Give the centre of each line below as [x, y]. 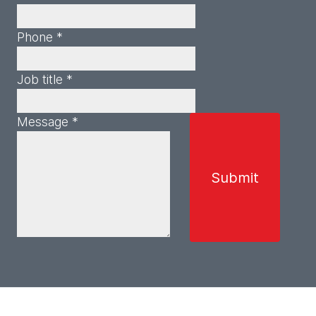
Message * [48, 122]
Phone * [40, 37]
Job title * [45, 79]
